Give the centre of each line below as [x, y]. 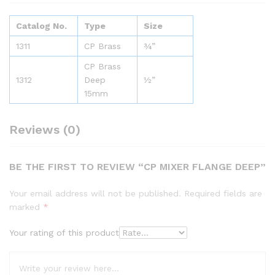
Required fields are [223, 193]
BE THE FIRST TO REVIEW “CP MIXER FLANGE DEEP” [137, 167]
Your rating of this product [64, 233]
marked [26, 207]
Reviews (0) [45, 130]
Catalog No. [41, 26]
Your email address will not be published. [95, 193]
